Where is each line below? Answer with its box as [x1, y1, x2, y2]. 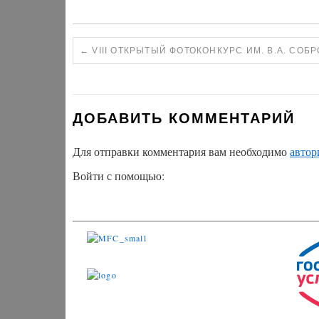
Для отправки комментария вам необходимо [73, 144, 290, 159]
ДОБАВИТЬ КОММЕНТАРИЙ [73, 110, 295, 127]
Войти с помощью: [73, 168, 168, 184]
